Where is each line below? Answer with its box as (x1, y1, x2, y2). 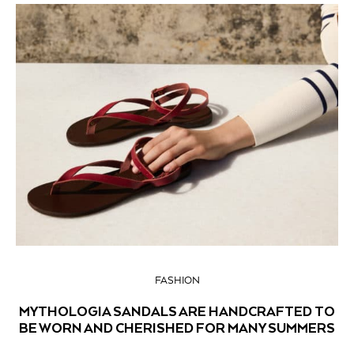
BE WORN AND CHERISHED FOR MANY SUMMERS (19, 319, 335, 337)
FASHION (154, 275, 200, 287)
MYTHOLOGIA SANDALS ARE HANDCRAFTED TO (19, 303, 335, 320)
